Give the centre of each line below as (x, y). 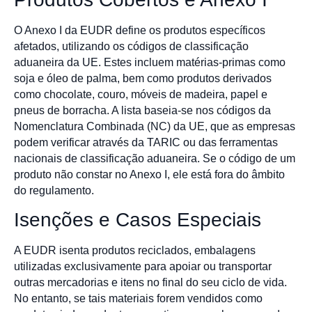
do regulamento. (54, 190)
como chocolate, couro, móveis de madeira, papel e (141, 94)
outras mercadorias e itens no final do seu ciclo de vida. (150, 282)
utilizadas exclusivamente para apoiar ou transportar (143, 266)
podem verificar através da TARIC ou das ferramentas (146, 142)
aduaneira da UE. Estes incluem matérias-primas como (150, 62)
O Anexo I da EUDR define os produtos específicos (140, 30)
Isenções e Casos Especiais (138, 219)
